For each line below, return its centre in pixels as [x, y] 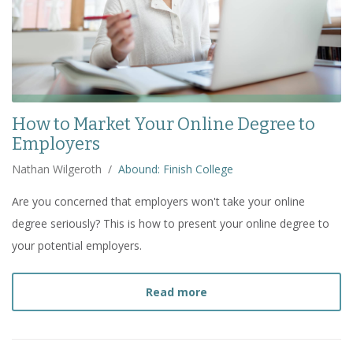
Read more [176, 292]
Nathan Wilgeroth [57, 169]
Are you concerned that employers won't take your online [158, 202]
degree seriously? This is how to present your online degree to [171, 224]
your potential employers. [77, 246]
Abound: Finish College [176, 169]
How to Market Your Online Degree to [163, 124]
